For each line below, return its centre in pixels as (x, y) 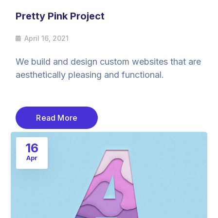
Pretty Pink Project (60, 16)
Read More (57, 118)
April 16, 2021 (47, 38)
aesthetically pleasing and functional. (90, 74)
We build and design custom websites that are (109, 61)
